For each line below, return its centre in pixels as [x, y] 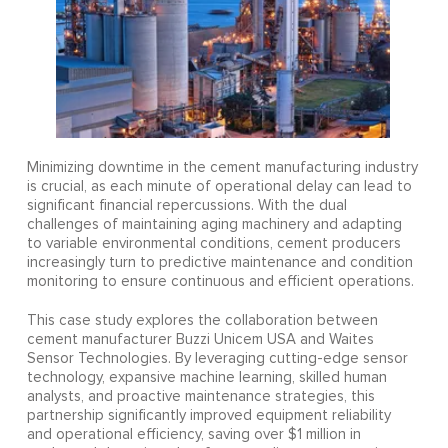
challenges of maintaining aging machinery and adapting [214, 224]
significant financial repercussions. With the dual [186, 205]
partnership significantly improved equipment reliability [208, 415]
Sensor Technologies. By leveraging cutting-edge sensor [217, 358]
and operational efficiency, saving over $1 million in [193, 434]
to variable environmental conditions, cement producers [213, 243]
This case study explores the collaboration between [202, 320]
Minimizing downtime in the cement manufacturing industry [222, 167]
